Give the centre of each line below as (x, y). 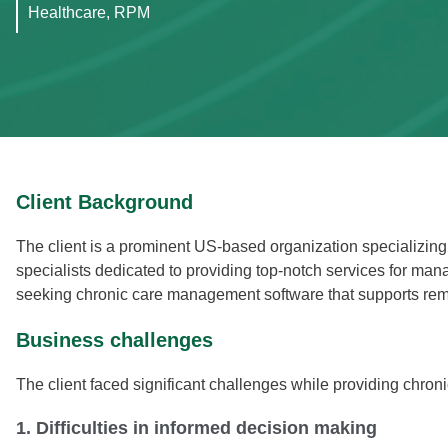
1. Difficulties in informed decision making (196, 427)
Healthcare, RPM (89, 12)
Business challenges (114, 339)
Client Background (104, 201)
